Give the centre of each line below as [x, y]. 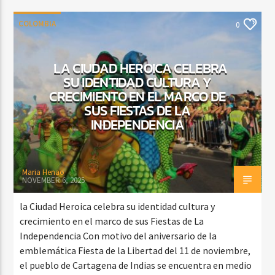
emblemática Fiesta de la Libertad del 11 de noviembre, [135, 250]
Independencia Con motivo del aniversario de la [118, 235]
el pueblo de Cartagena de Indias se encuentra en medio [136, 265]
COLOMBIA [37, 23]
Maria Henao [44, 172]
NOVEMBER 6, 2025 [54, 180]
